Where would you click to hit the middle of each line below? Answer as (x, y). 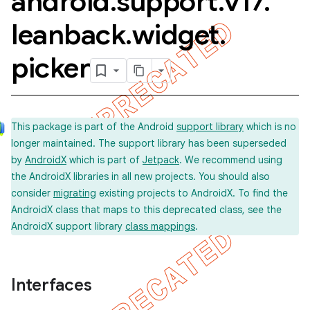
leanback (68, 35)
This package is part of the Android (94, 127)
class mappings (160, 226)
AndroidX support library (68, 226)
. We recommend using (231, 160)
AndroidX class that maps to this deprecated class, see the (146, 210)
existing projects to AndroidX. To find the (192, 193)
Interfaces (52, 285)
